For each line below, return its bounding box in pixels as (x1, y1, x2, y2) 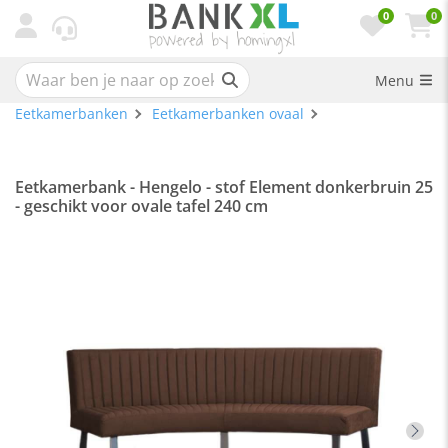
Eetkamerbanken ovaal (152, 104, 304, 123)
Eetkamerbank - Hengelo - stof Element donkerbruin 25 (15, 176, 433, 198)
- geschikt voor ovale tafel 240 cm (15, 195, 268, 217)
